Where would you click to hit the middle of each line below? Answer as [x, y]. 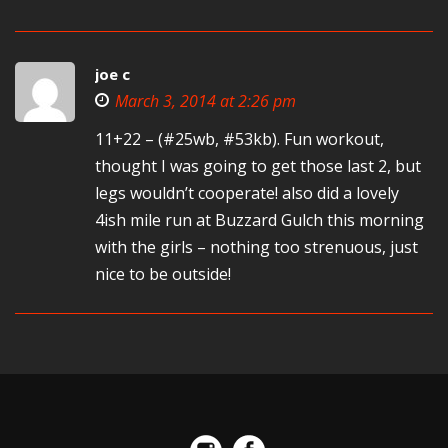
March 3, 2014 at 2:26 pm [205, 101]
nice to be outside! [163, 274]
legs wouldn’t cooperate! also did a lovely [247, 193]
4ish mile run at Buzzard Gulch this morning [259, 220]
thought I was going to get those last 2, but [258, 166]
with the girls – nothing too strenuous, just [256, 247]
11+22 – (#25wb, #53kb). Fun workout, [239, 139]
